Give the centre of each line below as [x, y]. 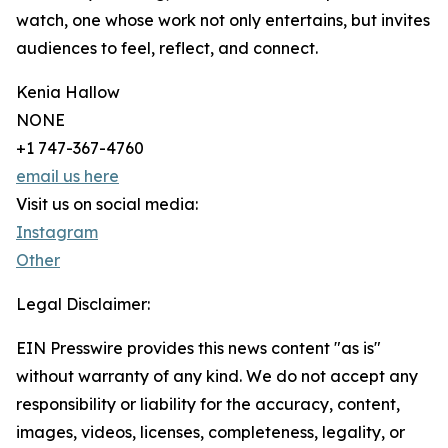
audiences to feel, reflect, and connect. [167, 48]
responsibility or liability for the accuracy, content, [208, 404]
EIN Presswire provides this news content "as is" [198, 348]
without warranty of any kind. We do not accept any [217, 376]
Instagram [57, 232]
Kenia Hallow [68, 92]
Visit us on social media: [107, 204]
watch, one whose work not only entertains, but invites [223, 20]
